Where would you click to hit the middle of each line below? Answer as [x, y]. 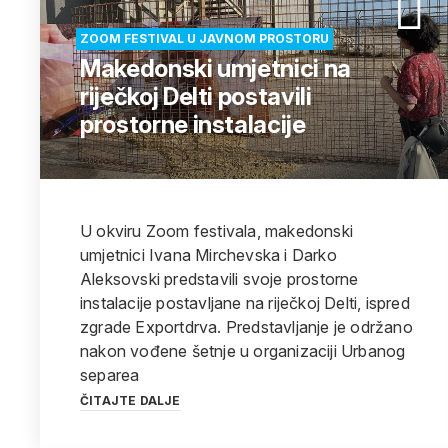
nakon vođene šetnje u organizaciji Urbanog [243, 351]
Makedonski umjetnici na [215, 68]
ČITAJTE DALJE [130, 400]
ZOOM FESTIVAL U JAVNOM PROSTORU [204, 38]
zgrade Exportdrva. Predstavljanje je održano [246, 327]
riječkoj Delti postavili [196, 96]
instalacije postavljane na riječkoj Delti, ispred [245, 303]
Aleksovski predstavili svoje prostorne [219, 279]
